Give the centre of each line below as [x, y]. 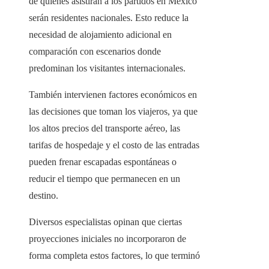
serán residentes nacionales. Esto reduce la [109, 18]
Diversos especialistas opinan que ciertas [105, 222]
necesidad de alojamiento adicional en [100, 35]
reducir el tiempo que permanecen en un [104, 179]
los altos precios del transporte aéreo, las [104, 128]
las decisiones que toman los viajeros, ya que [113, 112]
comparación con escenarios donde [95, 52]
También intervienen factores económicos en [113, 95]
